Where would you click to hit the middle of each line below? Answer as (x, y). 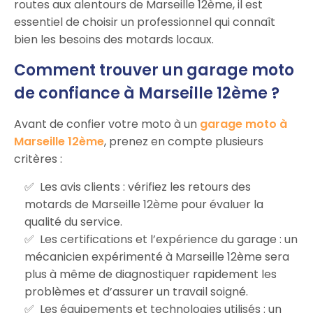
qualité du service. (73, 221)
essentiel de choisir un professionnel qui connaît (145, 22)
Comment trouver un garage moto (154, 70)
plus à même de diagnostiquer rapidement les (151, 274)
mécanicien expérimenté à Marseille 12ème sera (157, 256)
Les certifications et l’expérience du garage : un (169, 239)
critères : (38, 159)
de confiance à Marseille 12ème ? (147, 93)
